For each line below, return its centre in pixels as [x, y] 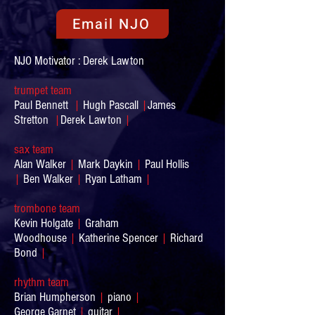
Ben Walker [50, 179]
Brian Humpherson [56, 297]
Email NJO [111, 24]
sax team [34, 149]
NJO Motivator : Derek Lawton [79, 61]
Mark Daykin [105, 164]
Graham [101, 223]
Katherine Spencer [118, 238]
